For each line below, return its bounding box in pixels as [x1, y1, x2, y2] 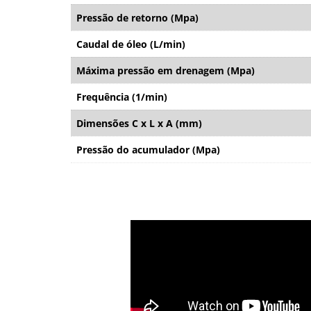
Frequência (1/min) [76, 90, 167, 103]
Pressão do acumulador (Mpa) [76, 142, 220, 156]
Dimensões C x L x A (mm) [76, 116, 202, 130]
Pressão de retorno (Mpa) [76, 10, 199, 24]
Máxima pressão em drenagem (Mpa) [76, 63, 255, 77]
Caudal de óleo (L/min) [76, 37, 185, 51]
